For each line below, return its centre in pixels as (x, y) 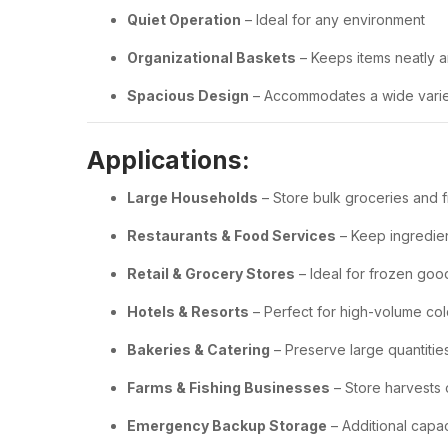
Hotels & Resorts (188, 311)
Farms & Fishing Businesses (228, 387)
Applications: (168, 159)
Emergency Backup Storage (227, 425)
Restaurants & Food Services (231, 235)
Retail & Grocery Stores (211, 273)
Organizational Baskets (211, 57)
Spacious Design (188, 95)
